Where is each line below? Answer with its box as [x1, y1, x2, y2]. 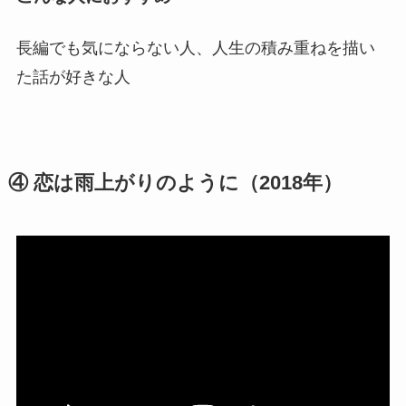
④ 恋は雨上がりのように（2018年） [7, 172, 343, 195]
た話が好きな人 [15, 68, 130, 87]
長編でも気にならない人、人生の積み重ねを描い [15, 39, 375, 58]
